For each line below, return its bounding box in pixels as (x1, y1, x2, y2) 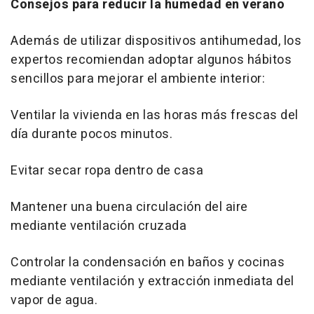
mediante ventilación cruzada (11, 216, 186, 235)
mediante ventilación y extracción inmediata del (11, 271, 294, 291)
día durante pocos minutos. (11, 124, 172, 144)
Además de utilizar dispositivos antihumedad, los (11, 31, 301, 50)
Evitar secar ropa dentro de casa (11, 161, 203, 180)
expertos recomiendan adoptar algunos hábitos (11, 50, 292, 69)
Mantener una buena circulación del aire (11, 197, 248, 217)
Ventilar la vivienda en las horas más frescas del (11, 105, 299, 125)
